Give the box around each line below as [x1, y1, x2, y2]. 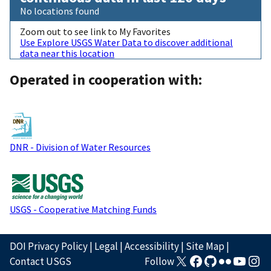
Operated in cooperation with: [10, 70, 202, 89]
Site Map [186, 239, 224, 253]
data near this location [20, 47, 114, 59]
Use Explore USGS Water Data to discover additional [20, 36, 233, 48]
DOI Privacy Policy [10, 239, 88, 253]
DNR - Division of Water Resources [10, 140, 151, 153]
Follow [145, 254, 174, 268]
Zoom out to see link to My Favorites [20, 25, 171, 38]
